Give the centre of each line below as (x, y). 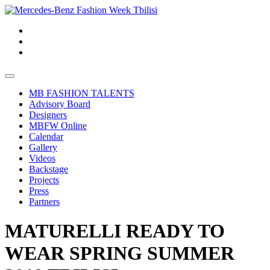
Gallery (43, 147)
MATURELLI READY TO (115, 231)
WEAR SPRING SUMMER (120, 253)
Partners (44, 202)
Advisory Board (60, 104)
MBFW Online (58, 126)
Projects (44, 180)
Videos (42, 158)
